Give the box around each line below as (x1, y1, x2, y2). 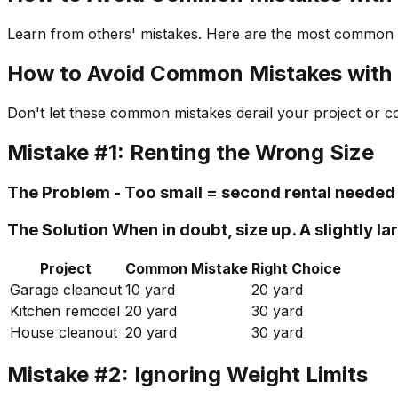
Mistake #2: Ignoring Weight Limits (7, 361, 368, 387)
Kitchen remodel (10, 301, 120, 320)
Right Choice (251, 259, 341, 277)
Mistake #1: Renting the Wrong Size (7, 139, 374, 165)
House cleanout (10, 322, 117, 341)
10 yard (125, 280, 175, 298)
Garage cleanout (10, 280, 122, 298)
